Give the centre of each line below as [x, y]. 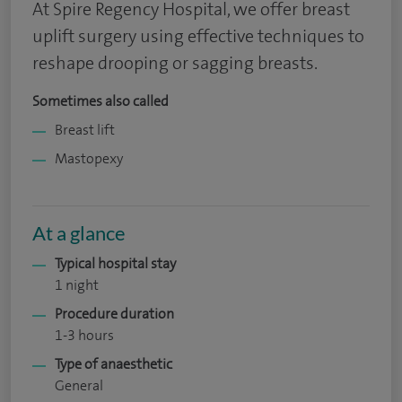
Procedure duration [114, 314]
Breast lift [85, 130]
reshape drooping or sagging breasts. [175, 63]
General [79, 385]
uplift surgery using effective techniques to [198, 36]
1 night [77, 285]
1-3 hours [84, 335]
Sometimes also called [100, 101]
